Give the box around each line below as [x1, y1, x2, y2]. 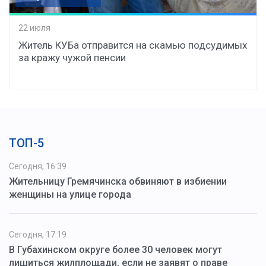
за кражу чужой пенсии [18, 52, 126, 64]
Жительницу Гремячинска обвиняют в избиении [9, 176, 227, 188]
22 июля [18, 23, 50, 33]
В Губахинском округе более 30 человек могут [9, 244, 222, 256]
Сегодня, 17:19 [9, 230, 66, 240]
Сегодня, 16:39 [9, 161, 66, 172]
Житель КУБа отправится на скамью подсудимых [18, 39, 247, 52]
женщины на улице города [9, 189, 131, 201]
